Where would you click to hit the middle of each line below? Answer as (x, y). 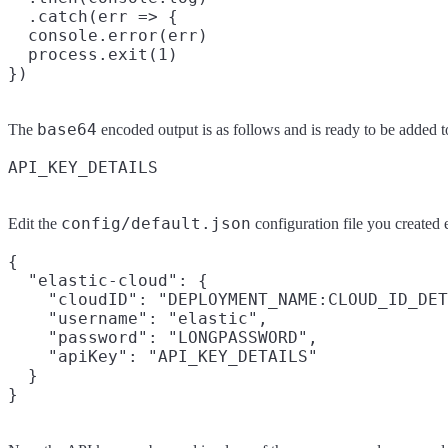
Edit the (34, 223)
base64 (67, 129)
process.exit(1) (93, 54)
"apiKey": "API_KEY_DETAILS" (163, 356)
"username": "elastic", (138, 318)
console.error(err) (108, 35)
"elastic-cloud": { (108, 280)
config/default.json (156, 223)
